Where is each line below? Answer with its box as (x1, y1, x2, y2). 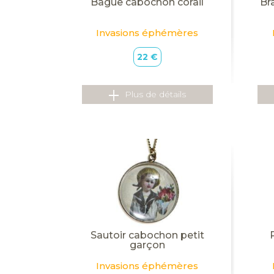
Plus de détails (124, 89, 186, 100)
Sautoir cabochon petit (90, 229, 204, 241)
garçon (129, 239, 165, 251)
